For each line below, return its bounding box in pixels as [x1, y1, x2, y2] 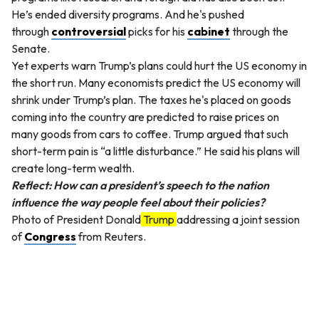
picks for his [126, 24, 187, 39]
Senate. [11, 41, 52, 56]
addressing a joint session [177, 212, 300, 227]
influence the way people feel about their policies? [11, 195, 265, 210]
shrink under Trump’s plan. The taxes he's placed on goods [11, 93, 291, 108]
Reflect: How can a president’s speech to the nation [11, 178, 269, 193]
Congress [24, 229, 76, 244]
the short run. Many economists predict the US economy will [11, 75, 300, 90]
